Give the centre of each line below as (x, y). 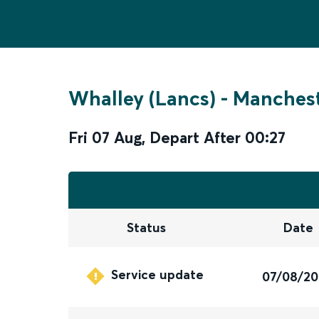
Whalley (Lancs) (142, 98)
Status (146, 228)
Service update (158, 275)
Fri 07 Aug (105, 137)
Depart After (195, 137)
